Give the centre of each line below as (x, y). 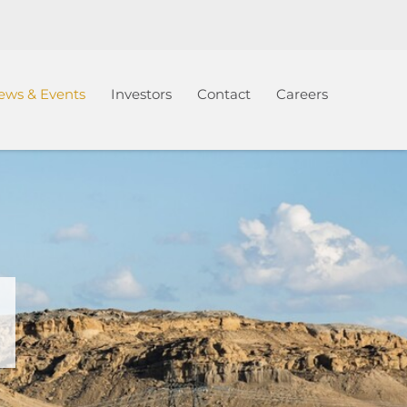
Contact (224, 94)
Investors (141, 94)
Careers (302, 94)
